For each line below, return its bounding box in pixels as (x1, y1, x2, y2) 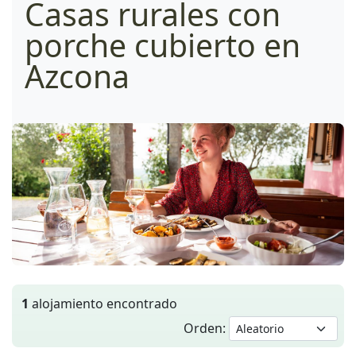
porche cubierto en (25, 23, 300, 66)
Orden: (184, 319, 229, 337)
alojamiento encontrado (29, 294, 177, 312)
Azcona (25, 54, 130, 97)
